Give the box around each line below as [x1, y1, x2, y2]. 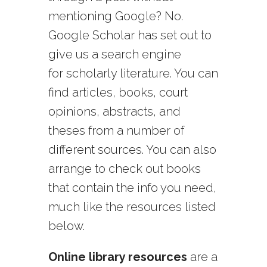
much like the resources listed [48, 200, 216, 215]
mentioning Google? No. [48, 9, 183, 24]
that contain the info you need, [48, 181, 216, 195]
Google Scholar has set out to [48, 28, 212, 43]
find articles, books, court [48, 85, 188, 100]
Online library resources [48, 250, 187, 265]
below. [48, 219, 85, 234]
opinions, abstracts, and [48, 104, 181, 119]
